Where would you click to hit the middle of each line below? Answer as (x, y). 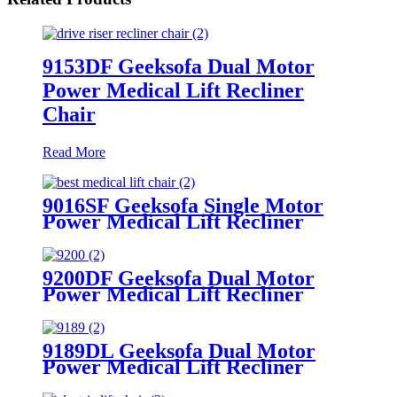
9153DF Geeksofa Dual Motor (179, 66)
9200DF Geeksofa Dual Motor (179, 278)
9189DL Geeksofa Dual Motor (179, 350)
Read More (74, 152)
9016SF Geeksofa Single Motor (183, 205)
